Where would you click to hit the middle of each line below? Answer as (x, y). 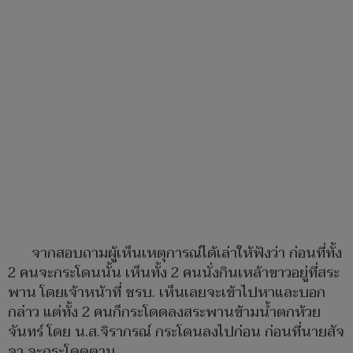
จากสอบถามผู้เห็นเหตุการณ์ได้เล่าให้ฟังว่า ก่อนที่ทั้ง (187, 254)
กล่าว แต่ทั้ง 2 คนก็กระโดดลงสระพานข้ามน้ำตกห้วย (164, 313)
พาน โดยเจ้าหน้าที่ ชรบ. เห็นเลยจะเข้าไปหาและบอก (167, 293)
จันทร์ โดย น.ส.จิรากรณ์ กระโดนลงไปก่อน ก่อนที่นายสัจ (176, 333)
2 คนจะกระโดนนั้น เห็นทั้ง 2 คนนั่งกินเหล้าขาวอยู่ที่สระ (174, 273)
